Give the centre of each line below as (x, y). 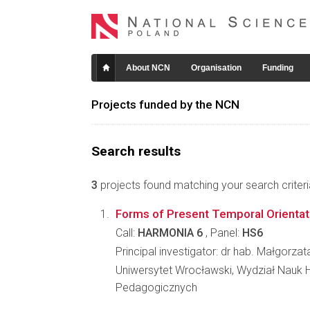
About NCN (148, 68)
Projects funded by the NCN (165, 104)
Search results (136, 151)
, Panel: (222, 233)
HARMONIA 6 (170, 233)
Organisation (216, 68)
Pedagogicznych (156, 288)
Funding (278, 68)
